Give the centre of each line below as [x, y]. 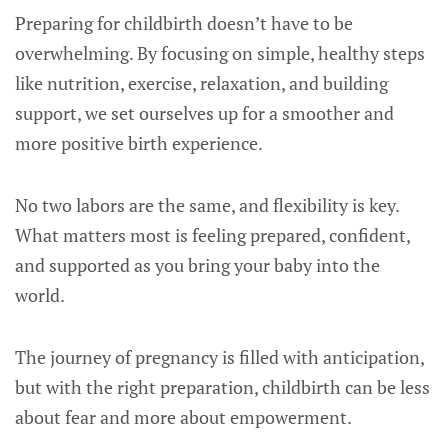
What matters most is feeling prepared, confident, [212, 235]
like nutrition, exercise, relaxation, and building [201, 83]
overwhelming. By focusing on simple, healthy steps [220, 53]
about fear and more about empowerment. [183, 417]
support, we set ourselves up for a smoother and [204, 113]
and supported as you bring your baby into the [197, 265]
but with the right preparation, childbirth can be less [222, 387]
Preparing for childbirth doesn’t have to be [184, 23]
